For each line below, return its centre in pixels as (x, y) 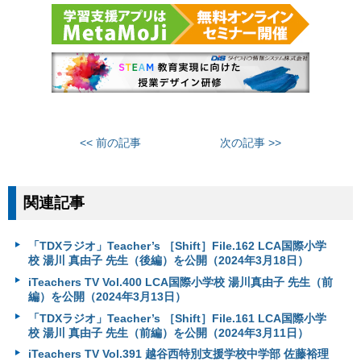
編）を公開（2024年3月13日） (107, 297)
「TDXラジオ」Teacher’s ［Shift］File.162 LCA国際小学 (177, 246)
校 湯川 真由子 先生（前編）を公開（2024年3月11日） (168, 332)
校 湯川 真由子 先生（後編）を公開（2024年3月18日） (168, 261)
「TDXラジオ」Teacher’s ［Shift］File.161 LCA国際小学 (177, 318)
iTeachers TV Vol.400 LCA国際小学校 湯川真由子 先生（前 (180, 282)
